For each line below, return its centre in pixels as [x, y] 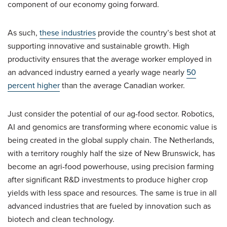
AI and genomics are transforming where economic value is [112, 127]
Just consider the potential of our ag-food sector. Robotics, [111, 113]
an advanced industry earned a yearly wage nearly [97, 72]
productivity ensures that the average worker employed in [110, 59]
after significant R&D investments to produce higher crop [108, 179]
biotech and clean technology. [61, 219]
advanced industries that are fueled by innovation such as [109, 206]
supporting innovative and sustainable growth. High [99, 46]
